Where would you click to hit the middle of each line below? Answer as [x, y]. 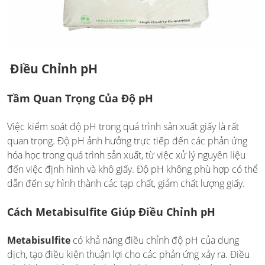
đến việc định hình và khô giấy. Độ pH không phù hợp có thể [132, 169]
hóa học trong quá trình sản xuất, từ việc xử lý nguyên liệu [126, 155]
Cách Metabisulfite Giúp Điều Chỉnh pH [111, 212]
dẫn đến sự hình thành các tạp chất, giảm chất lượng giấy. [126, 184]
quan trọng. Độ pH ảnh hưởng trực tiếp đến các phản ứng [127, 141]
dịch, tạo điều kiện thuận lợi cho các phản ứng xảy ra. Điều [128, 255]
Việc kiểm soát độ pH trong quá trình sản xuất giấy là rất [123, 127]
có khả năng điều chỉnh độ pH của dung [155, 240]
